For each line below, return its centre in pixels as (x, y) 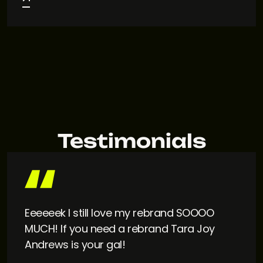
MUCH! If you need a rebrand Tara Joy (120, 228)
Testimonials (131, 141)
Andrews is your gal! (75, 244)
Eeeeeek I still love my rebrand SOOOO (119, 213)
